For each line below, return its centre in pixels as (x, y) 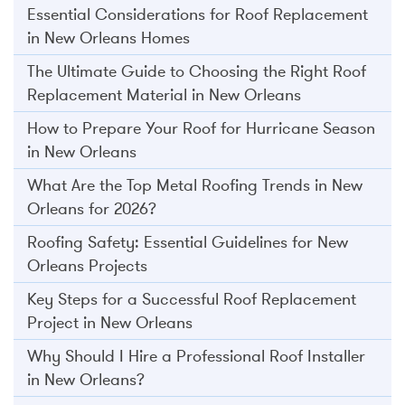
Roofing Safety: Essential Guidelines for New (188, 242)
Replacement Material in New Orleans (164, 94)
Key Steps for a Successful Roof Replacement (192, 299)
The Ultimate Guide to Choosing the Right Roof (197, 71)
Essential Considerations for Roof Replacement (198, 14)
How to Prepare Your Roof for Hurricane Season (201, 128)
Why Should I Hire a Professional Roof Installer (196, 356)
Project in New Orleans (110, 322)
